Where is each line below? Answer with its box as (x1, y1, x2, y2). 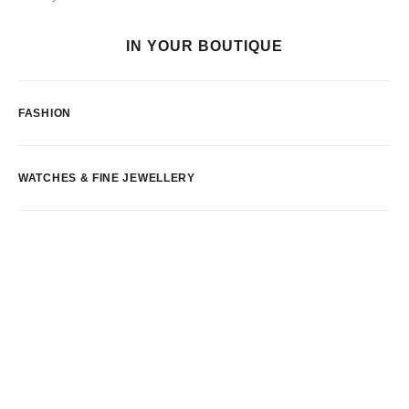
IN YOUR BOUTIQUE (126, 38, 283, 54)
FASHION (18, 107, 71, 120)
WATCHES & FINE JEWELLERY (18, 172, 195, 184)
